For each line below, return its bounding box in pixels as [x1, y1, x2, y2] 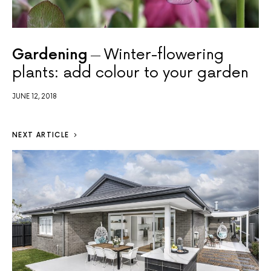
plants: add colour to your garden [12, 64, 249, 82]
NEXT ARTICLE [12, 131, 70, 140]
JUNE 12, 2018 [12, 93, 57, 101]
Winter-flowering [104, 46, 224, 64]
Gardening [12, 46, 88, 64]
